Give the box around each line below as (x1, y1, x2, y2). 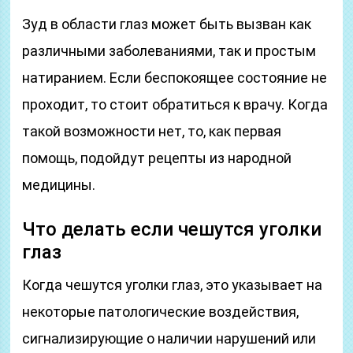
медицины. (22, 176, 96, 193)
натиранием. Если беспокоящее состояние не (22, 69, 328, 86)
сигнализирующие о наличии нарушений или (22, 330, 317, 347)
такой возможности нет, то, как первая (22, 123, 282, 139)
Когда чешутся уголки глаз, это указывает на (22, 277, 323, 293)
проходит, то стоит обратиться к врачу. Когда (22, 96, 329, 113)
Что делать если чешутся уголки (22, 218, 322, 240)
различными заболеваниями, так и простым (22, 43, 317, 59)
